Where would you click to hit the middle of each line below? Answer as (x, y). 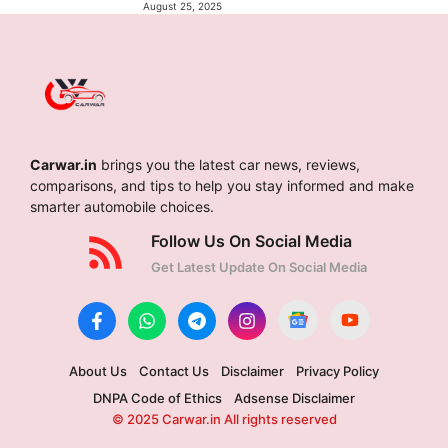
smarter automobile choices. (122, 206)
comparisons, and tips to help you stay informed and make (222, 185)
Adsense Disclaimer (294, 397)
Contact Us (174, 370)
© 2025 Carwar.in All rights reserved (224, 418)
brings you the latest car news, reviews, (228, 164)
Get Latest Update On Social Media (258, 266)
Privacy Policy (337, 370)
